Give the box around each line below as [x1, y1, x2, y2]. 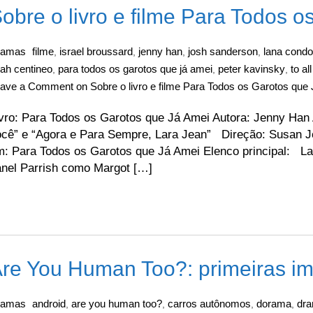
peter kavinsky [218, 63, 285, 75]
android [32, 298, 66, 310]
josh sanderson [188, 45, 258, 57]
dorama [256, 298, 291, 310]
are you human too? [71, 298, 162, 310]
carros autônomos [168, 298, 251, 310]
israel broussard [59, 45, 133, 57]
